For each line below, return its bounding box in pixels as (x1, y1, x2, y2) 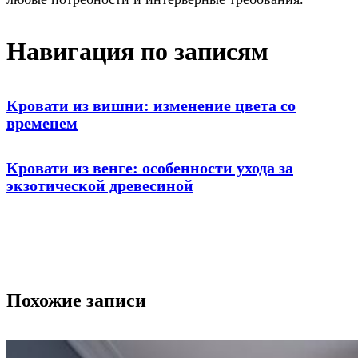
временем (6, 114, 78, 133)
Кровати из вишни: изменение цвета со (6, 97, 296, 115)
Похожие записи (6, 289, 146, 311)
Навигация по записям (6, 36, 268, 66)
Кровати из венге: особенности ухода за (6, 158, 293, 177)
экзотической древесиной (6, 176, 193, 194)
